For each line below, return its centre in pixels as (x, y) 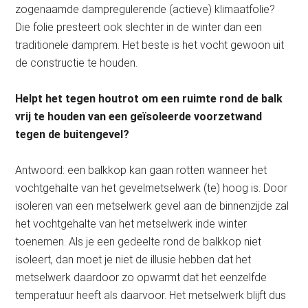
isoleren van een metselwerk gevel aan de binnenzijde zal (152, 206)
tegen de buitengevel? (73, 134)
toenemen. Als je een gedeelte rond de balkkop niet (139, 242)
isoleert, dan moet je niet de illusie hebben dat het (133, 260)
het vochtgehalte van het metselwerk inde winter (131, 224)
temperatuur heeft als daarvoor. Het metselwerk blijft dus (151, 295)
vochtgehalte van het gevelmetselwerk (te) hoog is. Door (152, 188)
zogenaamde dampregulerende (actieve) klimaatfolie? (145, 9)
